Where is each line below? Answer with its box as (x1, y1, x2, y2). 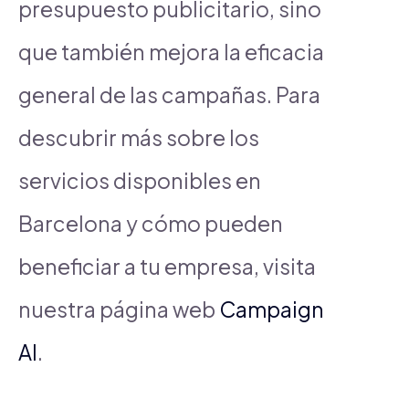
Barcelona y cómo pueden (18, 209, 283, 236)
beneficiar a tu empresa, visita (18, 252, 316, 279)
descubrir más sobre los (18, 123, 259, 151)
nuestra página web (18, 295, 219, 322)
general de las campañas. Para (18, 80, 320, 108)
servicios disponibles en (18, 166, 261, 194)
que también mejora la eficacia (18, 37, 324, 65)
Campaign (219, 295, 324, 322)
